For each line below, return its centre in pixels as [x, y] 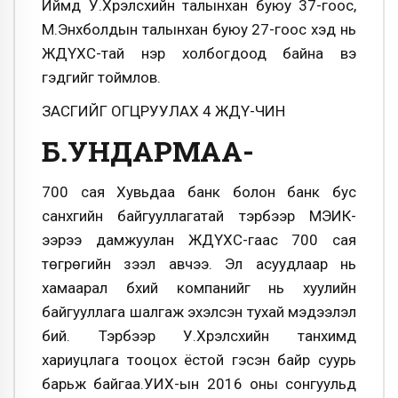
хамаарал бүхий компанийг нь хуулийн [199, 288]
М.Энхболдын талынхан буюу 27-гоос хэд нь [199, 30]
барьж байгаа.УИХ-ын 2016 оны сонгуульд [199, 384]
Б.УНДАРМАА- [148, 151]
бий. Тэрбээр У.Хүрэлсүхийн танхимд [199, 336]
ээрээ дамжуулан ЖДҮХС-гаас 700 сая [199, 240]
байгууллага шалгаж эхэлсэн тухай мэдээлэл [199, 312]
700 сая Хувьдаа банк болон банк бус [199, 192]
